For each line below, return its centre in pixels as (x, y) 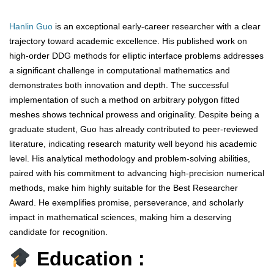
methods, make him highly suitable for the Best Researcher (124, 188)
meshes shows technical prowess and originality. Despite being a (134, 115)
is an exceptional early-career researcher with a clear (157, 27)
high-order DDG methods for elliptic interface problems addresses (136, 56)
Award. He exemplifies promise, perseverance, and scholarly (126, 203)
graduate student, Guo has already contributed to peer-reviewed (134, 129)
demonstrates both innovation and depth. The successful (119, 85)
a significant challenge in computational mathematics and (120, 71)
